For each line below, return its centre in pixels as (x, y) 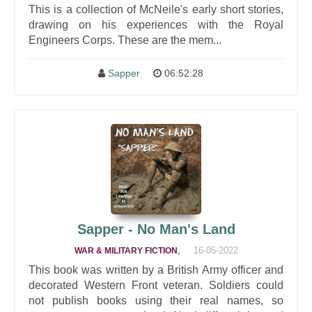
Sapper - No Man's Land (156, 229)
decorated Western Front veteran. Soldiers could (156, 285)
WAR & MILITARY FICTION (126, 251)
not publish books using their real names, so (156, 301)
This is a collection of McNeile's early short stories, (156, 9)
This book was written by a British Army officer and (156, 270)
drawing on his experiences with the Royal (156, 25)
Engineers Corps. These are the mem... (125, 40)
